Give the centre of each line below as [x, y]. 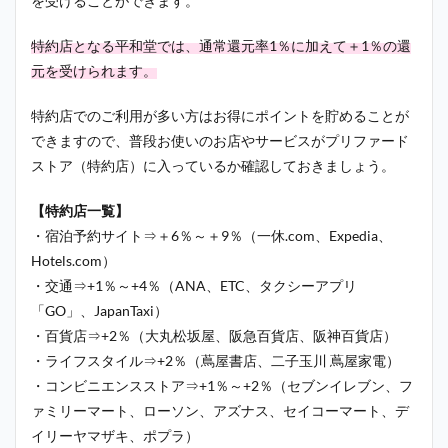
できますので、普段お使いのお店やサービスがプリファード [220, 140]
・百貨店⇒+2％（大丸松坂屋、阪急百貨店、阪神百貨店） [214, 335]
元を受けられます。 [94, 70]
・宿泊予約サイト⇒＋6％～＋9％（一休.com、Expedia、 [211, 235]
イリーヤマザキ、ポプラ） [115, 435]
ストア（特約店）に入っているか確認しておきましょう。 [213, 165]
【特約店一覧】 [80, 210]
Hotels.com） [73, 260]
